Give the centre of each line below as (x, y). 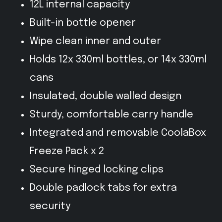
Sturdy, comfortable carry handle (111, 115)
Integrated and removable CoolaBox (118, 133)
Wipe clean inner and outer (95, 41)
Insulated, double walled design (106, 96)
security (50, 206)
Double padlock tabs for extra (103, 188)
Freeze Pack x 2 (67, 151)
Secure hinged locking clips (97, 170)
